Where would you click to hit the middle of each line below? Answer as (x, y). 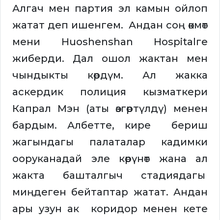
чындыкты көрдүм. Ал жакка (110, 75)
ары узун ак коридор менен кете (110, 209)
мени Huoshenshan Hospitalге (110, 42)
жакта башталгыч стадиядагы (110, 176)
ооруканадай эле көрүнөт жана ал (110, 159)
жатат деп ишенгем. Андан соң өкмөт (110, 25)
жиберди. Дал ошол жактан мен (110, 59)
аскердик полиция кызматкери (110, 92)
